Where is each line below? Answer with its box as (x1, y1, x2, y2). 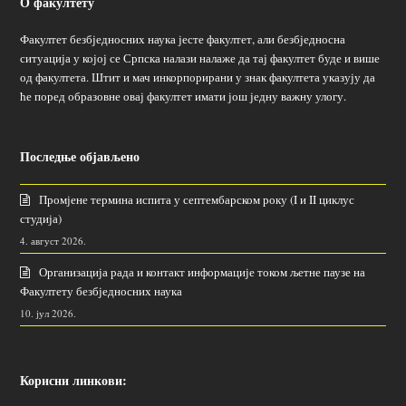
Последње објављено (20, 146, 140, 166)
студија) (20, 209, 63, 227)
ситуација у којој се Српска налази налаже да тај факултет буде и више (20, 49, 381, 66)
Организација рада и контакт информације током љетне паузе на (39, 263, 366, 280)
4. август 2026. (20, 233, 87, 247)
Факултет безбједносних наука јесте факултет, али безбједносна (20, 30, 346, 47)
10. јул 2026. (20, 305, 77, 320)
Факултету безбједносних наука (20, 282, 183, 299)
